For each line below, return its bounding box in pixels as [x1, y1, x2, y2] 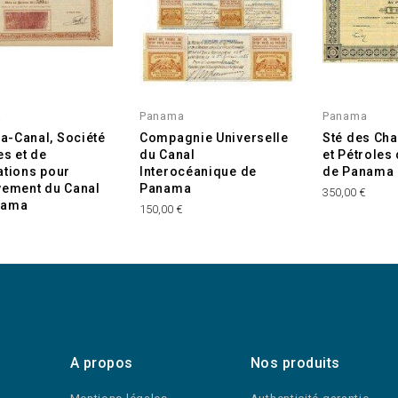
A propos [69, 354, 133, 372]
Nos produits [250, 354, 340, 372]
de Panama [322, 164, 394, 179]
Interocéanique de [139, 164, 257, 179]
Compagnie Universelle [139, 131, 289, 146]
